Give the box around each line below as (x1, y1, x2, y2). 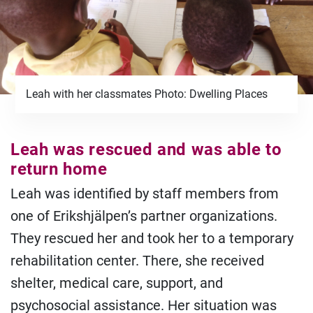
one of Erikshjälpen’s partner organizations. (10, 208, 277, 224)
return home (10, 159, 108, 179)
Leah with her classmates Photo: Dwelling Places (26, 87, 268, 101)
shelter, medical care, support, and (10, 275, 223, 291)
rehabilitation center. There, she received (10, 252, 264, 269)
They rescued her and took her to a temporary (10, 230, 293, 247)
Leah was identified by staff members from (10, 185, 279, 202)
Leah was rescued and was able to (10, 140, 282, 159)
